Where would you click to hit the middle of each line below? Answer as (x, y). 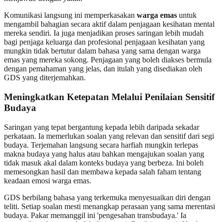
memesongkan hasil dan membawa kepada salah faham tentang (103, 171)
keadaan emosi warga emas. (48, 180)
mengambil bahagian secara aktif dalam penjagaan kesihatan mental (109, 24)
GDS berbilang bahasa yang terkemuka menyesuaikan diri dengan (107, 197)
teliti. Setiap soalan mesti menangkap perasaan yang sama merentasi (110, 206)
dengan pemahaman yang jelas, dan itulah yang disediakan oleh (103, 69)
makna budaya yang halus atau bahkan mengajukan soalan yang (104, 154)
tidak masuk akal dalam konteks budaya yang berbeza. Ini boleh (104, 163)
